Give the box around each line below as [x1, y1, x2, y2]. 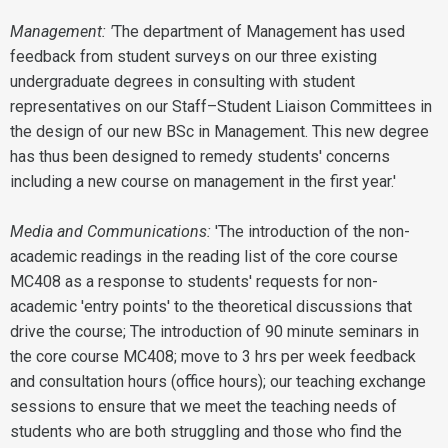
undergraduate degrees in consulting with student [10, 72, 355, 91]
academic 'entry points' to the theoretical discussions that [10, 297, 412, 316]
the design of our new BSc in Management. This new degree [10, 122, 429, 141]
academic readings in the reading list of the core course [10, 247, 398, 266]
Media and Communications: [10, 222, 211, 241]
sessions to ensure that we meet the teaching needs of [10, 397, 397, 416]
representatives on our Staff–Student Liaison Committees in [10, 97, 432, 116]
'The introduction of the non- [211, 222, 410, 241]
